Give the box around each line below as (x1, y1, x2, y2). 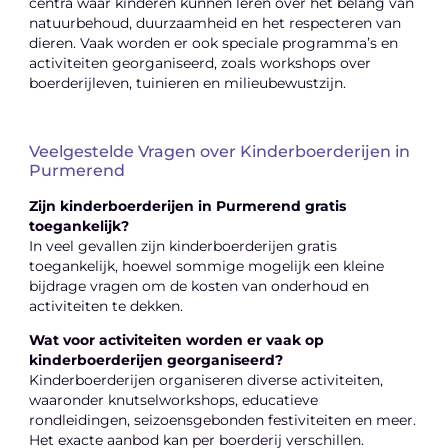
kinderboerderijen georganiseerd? (29, 352, 284, 369)
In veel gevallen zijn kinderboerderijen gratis (29, 237, 338, 254)
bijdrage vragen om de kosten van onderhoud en (29, 277, 370, 294)
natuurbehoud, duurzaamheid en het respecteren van (29, 15, 402, 32)
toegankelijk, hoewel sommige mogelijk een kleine (29, 257, 385, 274)
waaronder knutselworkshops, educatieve (29, 392, 319, 409)
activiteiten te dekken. (29, 297, 184, 314)
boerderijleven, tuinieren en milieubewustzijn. (29, 75, 347, 92)
